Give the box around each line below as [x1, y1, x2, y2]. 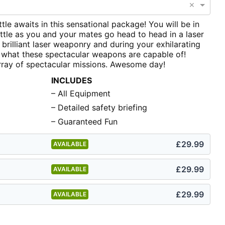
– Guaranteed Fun [51, 117, 118, 127]
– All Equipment [51, 88, 110, 99]
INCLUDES [51, 75, 92, 86]
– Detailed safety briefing [51, 102, 147, 113]
